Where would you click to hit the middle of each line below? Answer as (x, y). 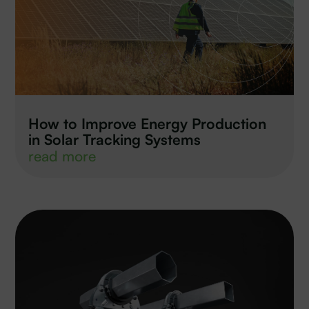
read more (62, 156)
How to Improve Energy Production (148, 123)
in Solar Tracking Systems (115, 139)
